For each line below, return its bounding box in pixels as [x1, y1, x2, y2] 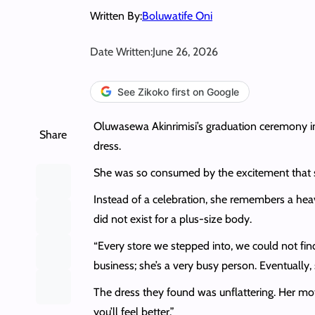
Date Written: [90, 44, 153, 58]
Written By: [90, 8, 142, 22]
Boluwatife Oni [142, 8, 212, 22]
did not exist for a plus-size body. [93, 212, 252, 226]
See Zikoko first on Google [117, 85, 239, 98]
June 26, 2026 [153, 44, 218, 58]
